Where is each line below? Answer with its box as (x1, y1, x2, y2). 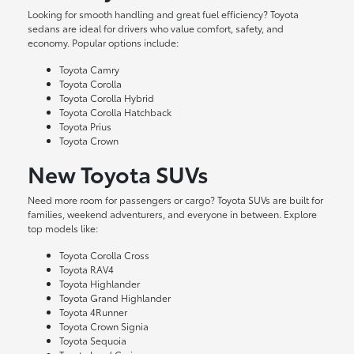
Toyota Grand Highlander (59, 291, 171, 305)
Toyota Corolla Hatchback (59, 105, 172, 119)
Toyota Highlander (59, 277, 141, 291)
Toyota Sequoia (59, 333, 127, 348)
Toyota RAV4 (59, 262, 115, 277)
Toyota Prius (59, 119, 112, 134)
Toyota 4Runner (59, 305, 128, 319)
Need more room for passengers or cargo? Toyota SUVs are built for (28, 193, 324, 207)
